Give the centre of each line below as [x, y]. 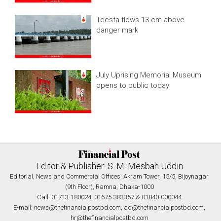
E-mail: [24, 207]
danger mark [117, 30]
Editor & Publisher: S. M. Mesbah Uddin [109, 166]
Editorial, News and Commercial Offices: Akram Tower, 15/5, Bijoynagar [109, 176]
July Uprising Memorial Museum [149, 75]
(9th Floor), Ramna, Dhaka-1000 [109, 186]
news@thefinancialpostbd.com [77, 207]
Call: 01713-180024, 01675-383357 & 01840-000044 [109, 197]
